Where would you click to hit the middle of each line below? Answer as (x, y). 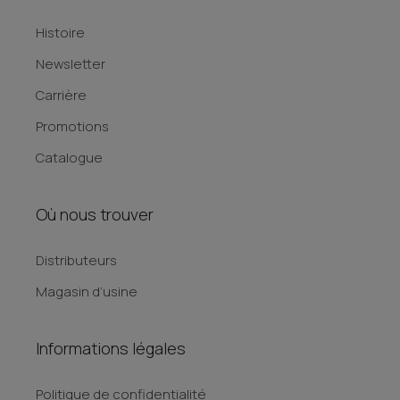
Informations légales (111, 348)
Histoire (60, 33)
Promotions (72, 126)
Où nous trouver (95, 214)
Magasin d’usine (87, 292)
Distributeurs (76, 260)
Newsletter (71, 64)
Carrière (61, 95)
